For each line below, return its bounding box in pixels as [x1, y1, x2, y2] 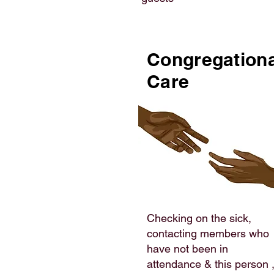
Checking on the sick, [147, 212, 251, 224]
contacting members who [147, 227, 269, 240]
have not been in [147, 242, 228, 255]
